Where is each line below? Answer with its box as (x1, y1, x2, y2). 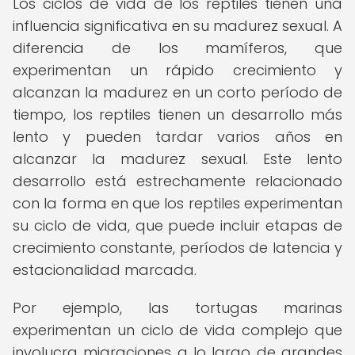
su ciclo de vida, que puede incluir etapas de (13, 216, 342, 235)
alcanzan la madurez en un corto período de (13, 82, 342, 102)
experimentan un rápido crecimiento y (13, 60, 342, 80)
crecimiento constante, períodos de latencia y (13, 238, 342, 258)
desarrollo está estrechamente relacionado (13, 171, 342, 191)
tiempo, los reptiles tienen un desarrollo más (13, 105, 342, 124)
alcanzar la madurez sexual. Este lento (13, 149, 342, 169)
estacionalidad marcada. (13, 260, 197, 280)
